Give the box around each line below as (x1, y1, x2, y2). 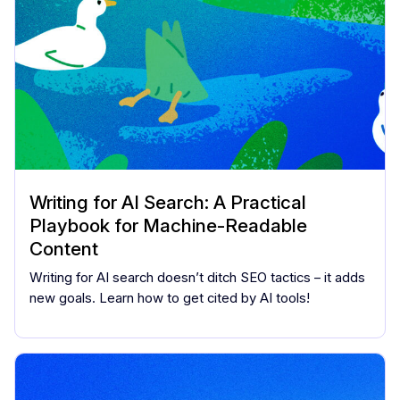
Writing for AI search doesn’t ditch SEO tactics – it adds (29, 269, 365, 286)
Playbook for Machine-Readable (29, 213, 307, 237)
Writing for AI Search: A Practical (29, 190, 306, 213)
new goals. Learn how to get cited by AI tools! (29, 289, 310, 306)
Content (29, 237, 98, 260)
